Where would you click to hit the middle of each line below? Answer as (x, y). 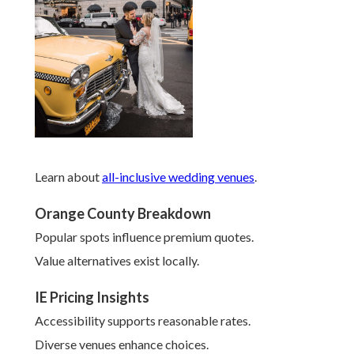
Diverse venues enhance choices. (122, 345)
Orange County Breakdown (123, 214)
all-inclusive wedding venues (178, 177)
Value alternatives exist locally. (117, 261)
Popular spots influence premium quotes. (144, 237)
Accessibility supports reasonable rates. (143, 321)
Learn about (68, 177)
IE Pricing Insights (92, 298)
